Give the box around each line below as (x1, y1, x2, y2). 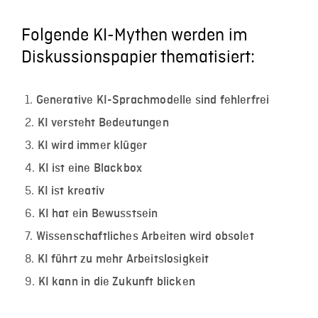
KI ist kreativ (37, 184, 105, 197)
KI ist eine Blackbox (38, 161, 143, 175)
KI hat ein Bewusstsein (38, 207, 158, 220)
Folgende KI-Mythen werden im (21, 25, 248, 48)
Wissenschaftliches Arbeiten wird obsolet (35, 229, 254, 243)
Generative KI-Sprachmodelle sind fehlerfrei (35, 93, 270, 106)
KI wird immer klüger (37, 138, 148, 152)
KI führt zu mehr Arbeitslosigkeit (37, 252, 209, 265)
